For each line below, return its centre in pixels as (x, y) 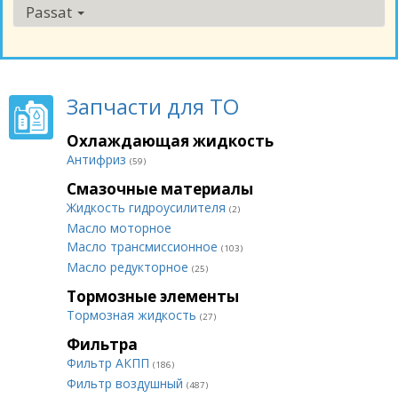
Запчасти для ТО (153, 106)
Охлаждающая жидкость (170, 141)
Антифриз (98, 159)
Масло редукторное (129, 267)
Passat (51, 12)
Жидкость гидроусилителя (148, 207)
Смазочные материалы (160, 189)
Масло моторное (119, 228)
